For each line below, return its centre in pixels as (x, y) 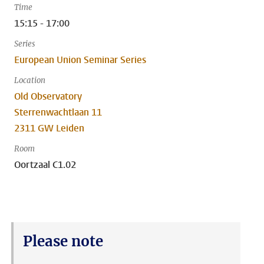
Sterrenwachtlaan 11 (58, 112)
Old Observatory (48, 96)
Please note (63, 241)
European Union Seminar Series (80, 60)
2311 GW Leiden (49, 128)
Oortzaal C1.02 (45, 165)
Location (30, 80)
